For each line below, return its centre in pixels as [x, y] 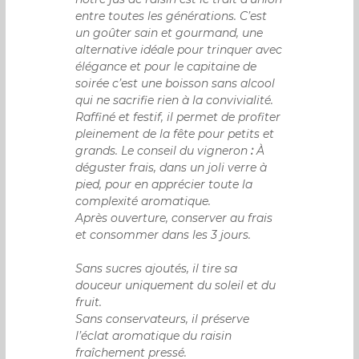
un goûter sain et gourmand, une [169, 33]
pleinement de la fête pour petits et [175, 134]
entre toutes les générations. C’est [171, 16]
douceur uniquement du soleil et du [176, 286]
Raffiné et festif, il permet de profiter [178, 117]
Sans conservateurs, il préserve [163, 319]
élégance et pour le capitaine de [166, 67]
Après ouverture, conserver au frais [174, 218]
